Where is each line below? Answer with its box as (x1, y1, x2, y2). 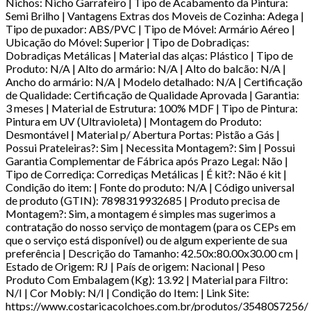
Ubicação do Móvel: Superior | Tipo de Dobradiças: (6, 35, 249, 49)
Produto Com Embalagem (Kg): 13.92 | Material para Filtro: (6, 272, 288, 286)
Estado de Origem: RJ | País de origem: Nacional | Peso (6, 259, 265, 273)
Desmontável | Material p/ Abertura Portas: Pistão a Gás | (6, 127, 280, 141)
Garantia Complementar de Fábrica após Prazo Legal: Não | (6, 153, 288, 167)
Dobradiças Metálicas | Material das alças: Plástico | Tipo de (6, 48, 293, 62)
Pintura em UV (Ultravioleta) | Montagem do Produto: (6, 114, 262, 128)
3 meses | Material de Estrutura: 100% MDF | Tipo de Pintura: (6, 101, 298, 115)
